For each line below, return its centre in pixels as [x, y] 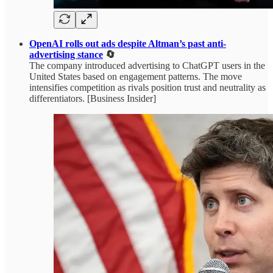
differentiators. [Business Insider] [93, 98]
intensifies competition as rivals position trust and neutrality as [147, 87]
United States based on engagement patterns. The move [136, 76]
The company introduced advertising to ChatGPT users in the [147, 66]
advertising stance [66, 55]
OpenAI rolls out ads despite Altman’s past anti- [128, 44]
